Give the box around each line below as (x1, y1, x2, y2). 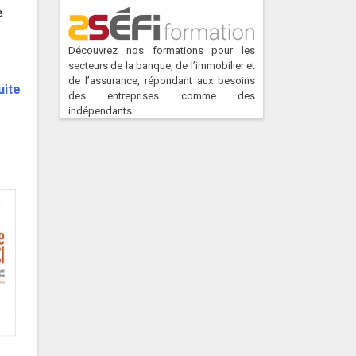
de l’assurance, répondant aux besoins (68, 75, 255, 87)
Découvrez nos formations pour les (68, 44, 255, 56)
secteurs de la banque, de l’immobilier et (68, 60, 255, 72)
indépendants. (68, 105, 134, 117)
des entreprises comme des (68, 90, 255, 102)
